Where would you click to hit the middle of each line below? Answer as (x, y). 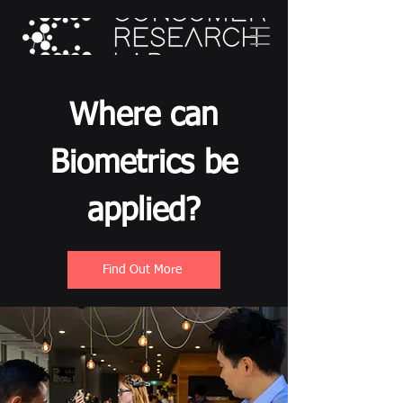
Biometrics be (144, 164)
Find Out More (142, 269)
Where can (144, 116)
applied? (144, 212)
